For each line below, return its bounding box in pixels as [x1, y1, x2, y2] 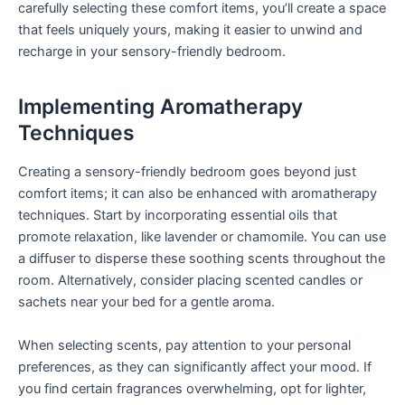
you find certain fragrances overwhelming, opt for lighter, [18, 380, 366, 397]
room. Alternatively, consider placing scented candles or [18, 272, 363, 289]
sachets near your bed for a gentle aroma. [18, 294, 275, 311]
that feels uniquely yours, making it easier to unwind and [18, 22, 363, 39]
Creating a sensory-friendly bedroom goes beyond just [18, 164, 356, 181]
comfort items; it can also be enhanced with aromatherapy [18, 185, 377, 202]
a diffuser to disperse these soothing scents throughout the [18, 250, 385, 268]
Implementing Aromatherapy [18, 93, 303, 119]
